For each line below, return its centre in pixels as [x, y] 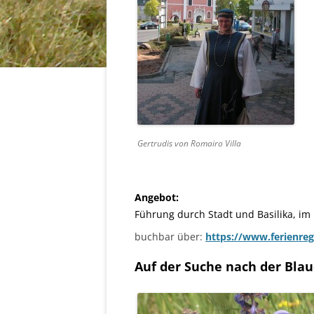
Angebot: [157, 197]
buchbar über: [170, 237]
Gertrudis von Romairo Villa [189, 143]
